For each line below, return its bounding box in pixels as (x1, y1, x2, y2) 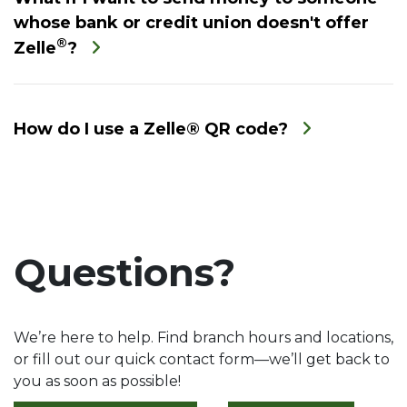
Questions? (14, 249, 235, 297)
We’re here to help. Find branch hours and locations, (14, 329, 393, 347)
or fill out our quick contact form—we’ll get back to (14, 351, 390, 369)
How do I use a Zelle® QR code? (14, 118, 293, 139)
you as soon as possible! (14, 372, 181, 391)
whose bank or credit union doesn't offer (14, 12, 369, 33)
